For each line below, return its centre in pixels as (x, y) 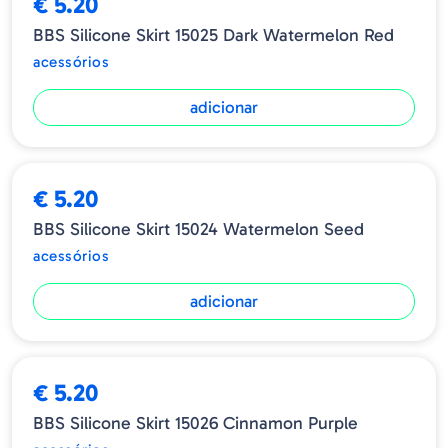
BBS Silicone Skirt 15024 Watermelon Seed (198, 228)
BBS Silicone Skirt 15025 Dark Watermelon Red (213, 34)
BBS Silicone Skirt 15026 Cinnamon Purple (195, 422)
